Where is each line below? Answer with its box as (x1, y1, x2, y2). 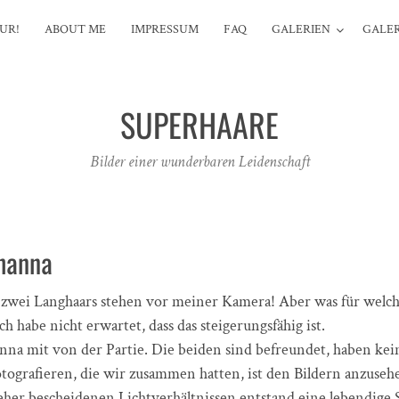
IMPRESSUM (130, 21, 199, 37)
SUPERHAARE (120, 100, 279, 148)
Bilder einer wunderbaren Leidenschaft (89, 151, 310, 172)
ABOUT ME (44, 21, 106, 37)
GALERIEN (271, 21, 330, 37)
